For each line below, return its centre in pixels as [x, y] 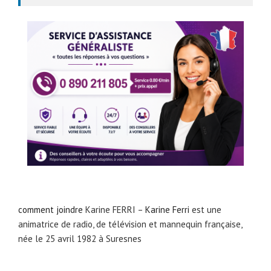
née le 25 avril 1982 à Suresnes [80, 239]
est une [205, 210]
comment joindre [51, 210]
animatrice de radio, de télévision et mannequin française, [130, 224]
